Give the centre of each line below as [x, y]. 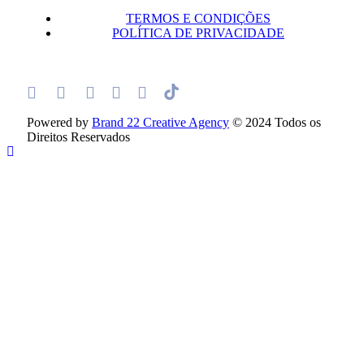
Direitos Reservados [78, 136]
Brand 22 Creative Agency [160, 122]
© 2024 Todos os [275, 122]
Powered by [59, 122]
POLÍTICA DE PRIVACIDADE [198, 32]
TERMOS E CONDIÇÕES [198, 18]
